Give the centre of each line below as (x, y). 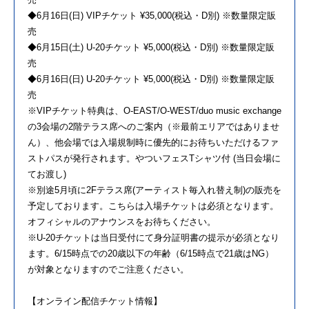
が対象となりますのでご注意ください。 (108, 270)
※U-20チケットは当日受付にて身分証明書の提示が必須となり (153, 238)
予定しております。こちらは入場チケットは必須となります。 (153, 206)
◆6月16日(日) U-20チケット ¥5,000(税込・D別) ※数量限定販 (151, 79)
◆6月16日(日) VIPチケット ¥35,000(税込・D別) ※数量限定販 (152, 16)
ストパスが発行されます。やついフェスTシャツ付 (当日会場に (154, 159)
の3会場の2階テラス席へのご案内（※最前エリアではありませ (153, 127)
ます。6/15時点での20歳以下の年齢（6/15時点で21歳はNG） (151, 254)
